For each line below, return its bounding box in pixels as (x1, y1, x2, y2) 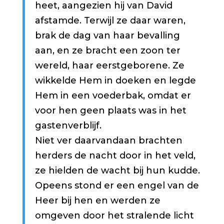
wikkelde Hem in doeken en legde (34, 75, 196, 86)
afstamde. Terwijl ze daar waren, (34, 15, 185, 26)
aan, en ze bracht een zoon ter (34, 45, 180, 56)
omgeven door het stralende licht (34, 210, 194, 221)
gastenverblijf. (34, 120, 101, 131)
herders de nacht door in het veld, (34, 150, 195, 161)
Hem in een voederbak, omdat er (34, 90, 191, 101)
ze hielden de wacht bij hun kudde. (34, 165, 200, 176)
